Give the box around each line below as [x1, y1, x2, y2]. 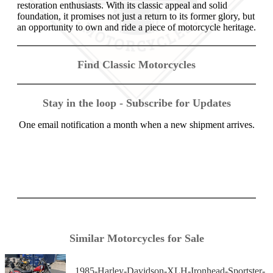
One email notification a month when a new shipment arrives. [18, 119, 255, 130]
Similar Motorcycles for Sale [69, 232, 204, 244]
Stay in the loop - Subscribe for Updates [42, 96, 231, 109]
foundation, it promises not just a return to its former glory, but [17, 10, 255, 21]
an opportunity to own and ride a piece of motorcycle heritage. [17, 21, 256, 32]
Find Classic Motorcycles [77, 58, 196, 71]
